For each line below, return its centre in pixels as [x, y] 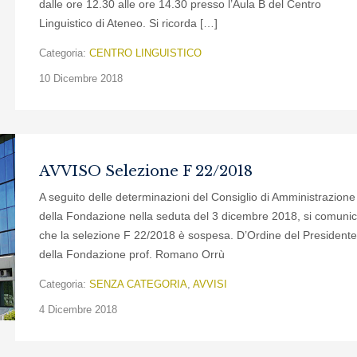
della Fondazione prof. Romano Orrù [132, 254]
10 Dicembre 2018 [81, 78]
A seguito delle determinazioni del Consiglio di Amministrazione [197, 197]
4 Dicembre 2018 [78, 310]
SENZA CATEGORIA [138, 284]
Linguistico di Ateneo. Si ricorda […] [128, 23]
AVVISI [210, 284]
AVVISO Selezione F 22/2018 [146, 171]
